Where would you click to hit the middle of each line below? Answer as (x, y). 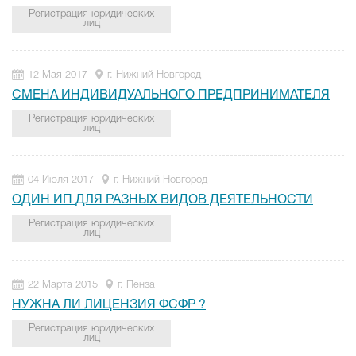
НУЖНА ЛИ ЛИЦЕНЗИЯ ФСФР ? (109, 305)
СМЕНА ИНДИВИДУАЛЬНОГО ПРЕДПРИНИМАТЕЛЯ (171, 95)
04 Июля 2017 (61, 180)
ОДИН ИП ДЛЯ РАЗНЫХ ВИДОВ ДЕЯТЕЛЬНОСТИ (163, 200)
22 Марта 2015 (63, 285)
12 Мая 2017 (58, 75)
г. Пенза (136, 285)
